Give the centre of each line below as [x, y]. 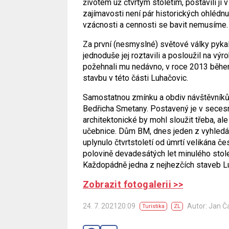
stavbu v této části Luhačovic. [135, 78]
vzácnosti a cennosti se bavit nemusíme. [155, 25]
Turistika [153, 206]
